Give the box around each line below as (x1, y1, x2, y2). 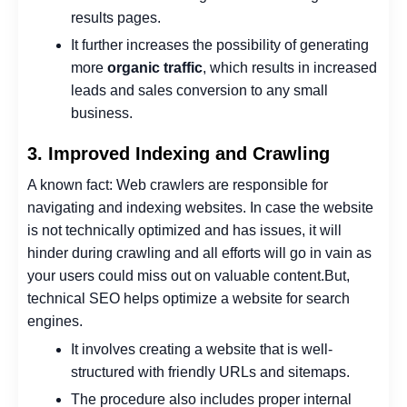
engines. (27, 313, 83, 330)
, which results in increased (203, 60, 377, 76)
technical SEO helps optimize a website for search (27, 291, 350, 307)
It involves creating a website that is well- (71, 341, 333, 357)
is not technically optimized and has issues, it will (27, 223, 342, 239)
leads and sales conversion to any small (71, 83, 328, 99)
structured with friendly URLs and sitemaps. (71, 363, 350, 380)
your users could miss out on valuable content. (27, 268, 324, 284)
